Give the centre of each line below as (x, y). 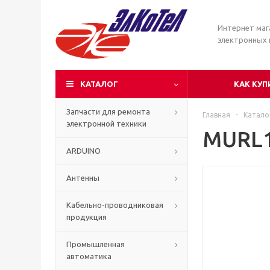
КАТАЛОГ (99, 84)
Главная (216, 115)
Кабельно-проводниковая (115, 205)
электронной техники (106, 124)
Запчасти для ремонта (108, 111)
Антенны (83, 178)
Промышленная (96, 244)
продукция (86, 217)
